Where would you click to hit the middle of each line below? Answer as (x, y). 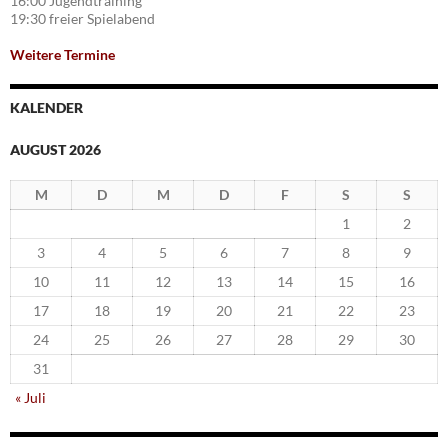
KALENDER (46, 108)
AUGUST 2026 (55, 150)
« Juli (30, 398)
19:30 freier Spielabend (82, 19)
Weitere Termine (62, 55)
